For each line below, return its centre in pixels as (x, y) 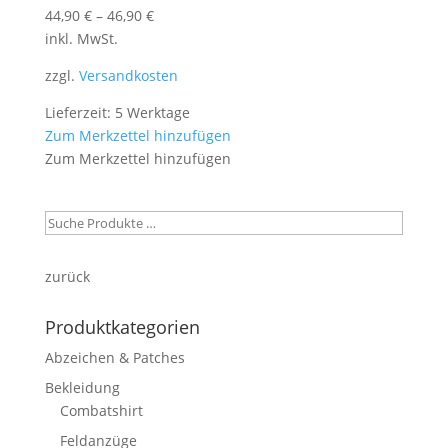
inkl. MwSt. (81, 39)
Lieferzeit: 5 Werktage (117, 113)
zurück (67, 277)
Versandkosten (128, 76)
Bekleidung (82, 388)
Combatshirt (101, 411)
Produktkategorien (122, 327)
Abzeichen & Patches (114, 358)
